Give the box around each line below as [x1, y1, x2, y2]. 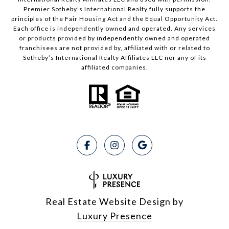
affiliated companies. [81, 63, 148, 72]
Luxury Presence [77, 210, 152, 222]
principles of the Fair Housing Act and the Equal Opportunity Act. [11, 15, 218, 23]
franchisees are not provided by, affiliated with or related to [19, 44, 210, 52]
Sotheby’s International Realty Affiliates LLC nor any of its [22, 54, 207, 62]
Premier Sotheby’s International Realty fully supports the [24, 5, 205, 13]
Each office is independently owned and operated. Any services [13, 25, 216, 33]
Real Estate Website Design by [45, 196, 184, 208]
